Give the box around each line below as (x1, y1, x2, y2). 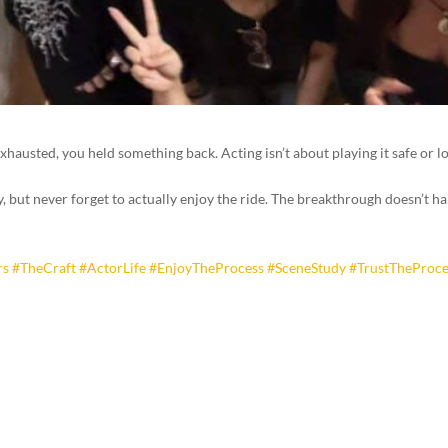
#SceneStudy (267, 258, 347, 276)
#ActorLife (79, 258, 147, 276)
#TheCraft (12, 258, 77, 276)
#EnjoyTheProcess (149, 258, 265, 276)
